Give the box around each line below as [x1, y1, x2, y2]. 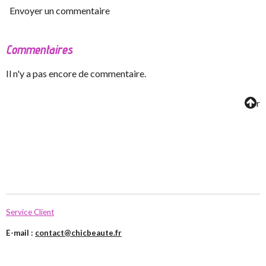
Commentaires [6, 42, 72, 58]
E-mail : [6, 228, 35, 237]
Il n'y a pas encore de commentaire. [6, 68, 146, 80]
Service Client [6, 207, 54, 217]
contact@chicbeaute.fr [35, 228, 122, 237]
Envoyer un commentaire [9, 4, 110, 16]
